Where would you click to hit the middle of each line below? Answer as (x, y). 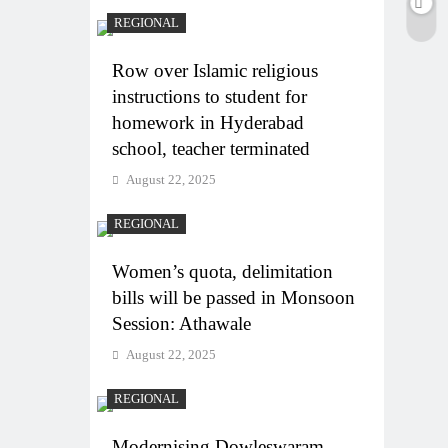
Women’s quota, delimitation (222, 271)
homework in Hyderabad (208, 122)
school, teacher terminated (211, 148)
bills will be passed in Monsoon (233, 297)
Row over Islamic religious (215, 70)
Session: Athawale (181, 323)
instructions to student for (209, 96)
